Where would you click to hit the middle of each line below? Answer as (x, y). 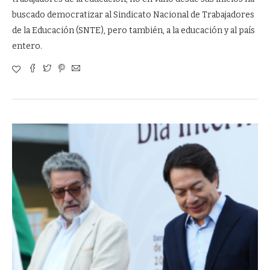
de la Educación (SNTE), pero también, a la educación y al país (133, 30)
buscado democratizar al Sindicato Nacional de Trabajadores (133, 15)
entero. (27, 46)
